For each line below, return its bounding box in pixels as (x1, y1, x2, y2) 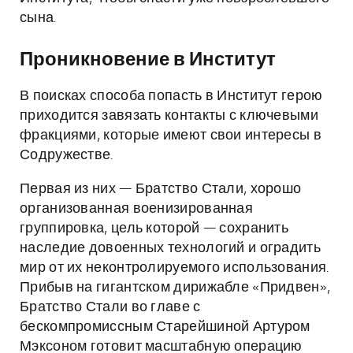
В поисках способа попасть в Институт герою (20, 89, 323, 103)
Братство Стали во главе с (20, 300, 201, 314)
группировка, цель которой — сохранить (20, 221, 289, 236)
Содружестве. (20, 148, 113, 162)
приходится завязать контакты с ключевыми (20, 109, 318, 123)
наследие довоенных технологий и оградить (20, 241, 321, 255)
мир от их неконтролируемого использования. (20, 261, 329, 275)
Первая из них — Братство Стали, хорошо (20, 182, 302, 196)
